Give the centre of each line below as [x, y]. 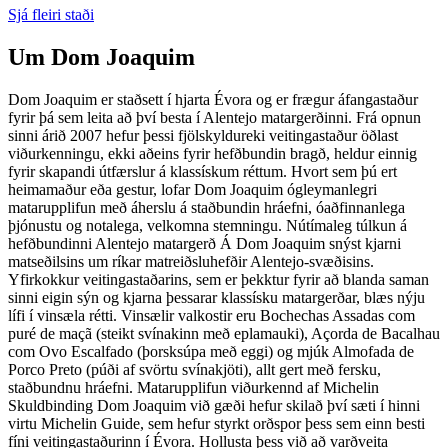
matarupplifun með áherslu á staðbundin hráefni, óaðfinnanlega [206, 207]
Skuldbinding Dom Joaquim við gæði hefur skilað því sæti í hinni [214, 405]
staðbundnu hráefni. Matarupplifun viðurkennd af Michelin [193, 387]
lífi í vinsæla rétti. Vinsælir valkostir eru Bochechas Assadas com [211, 315]
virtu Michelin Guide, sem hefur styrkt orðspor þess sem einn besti [216, 423]
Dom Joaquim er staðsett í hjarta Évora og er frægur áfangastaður [213, 99]
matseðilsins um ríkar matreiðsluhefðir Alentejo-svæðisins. [191, 261]
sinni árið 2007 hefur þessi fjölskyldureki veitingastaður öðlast [203, 135]
